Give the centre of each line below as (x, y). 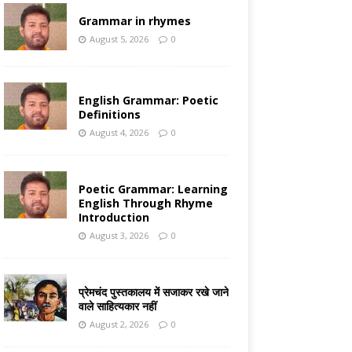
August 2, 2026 (119, 324)
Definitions (109, 115)
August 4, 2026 (119, 133)
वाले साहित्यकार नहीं (117, 306)
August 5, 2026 (119, 39)
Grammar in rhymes (134, 21)
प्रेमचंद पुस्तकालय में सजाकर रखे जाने (153, 292)
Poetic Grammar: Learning (153, 189)
